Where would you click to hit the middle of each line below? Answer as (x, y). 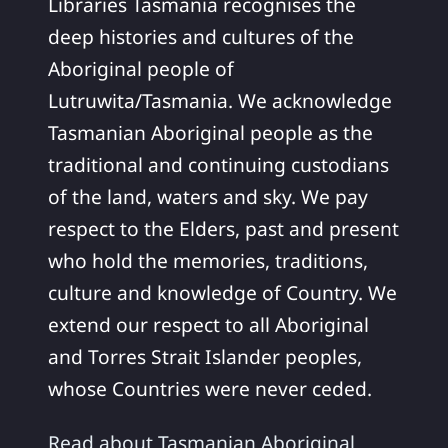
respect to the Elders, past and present (223, 229)
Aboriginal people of (141, 69)
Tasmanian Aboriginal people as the (210, 133)
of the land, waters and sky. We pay (208, 197)
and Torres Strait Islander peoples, (205, 357)
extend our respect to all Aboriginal (208, 325)
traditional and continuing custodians (218, 165)
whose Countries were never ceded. (210, 389)
